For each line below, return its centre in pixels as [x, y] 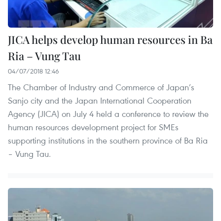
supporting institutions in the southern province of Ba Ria [108, 140]
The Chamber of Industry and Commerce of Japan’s [101, 87]
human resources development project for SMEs [93, 127]
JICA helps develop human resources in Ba [110, 39]
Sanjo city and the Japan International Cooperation [100, 100]
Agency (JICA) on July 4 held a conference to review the [108, 113]
